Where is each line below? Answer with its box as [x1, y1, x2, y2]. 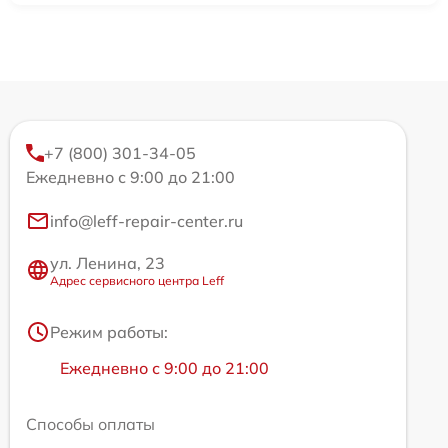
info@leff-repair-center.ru [50, 210, 243, 231]
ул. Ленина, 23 [50, 252, 165, 273]
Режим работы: [50, 321, 168, 342]
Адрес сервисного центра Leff [50, 272, 224, 288]
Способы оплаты [26, 413, 155, 434]
